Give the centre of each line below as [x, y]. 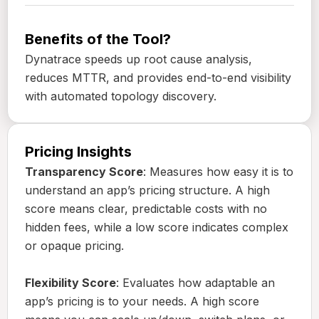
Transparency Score [84, 172]
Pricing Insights [78, 152]
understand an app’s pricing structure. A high [147, 190]
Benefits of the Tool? [98, 40]
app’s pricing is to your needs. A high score [142, 302]
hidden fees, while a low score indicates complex [157, 228]
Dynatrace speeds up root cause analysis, [138, 59]
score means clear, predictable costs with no [146, 209]
